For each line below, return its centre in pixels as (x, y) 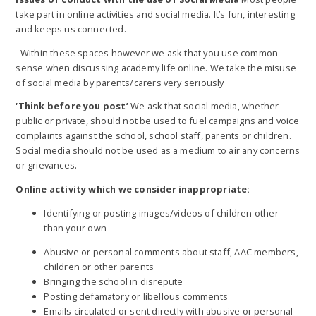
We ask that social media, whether (205, 106)
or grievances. (47, 165)
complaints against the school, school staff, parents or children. (153, 136)
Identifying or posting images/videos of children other (161, 213)
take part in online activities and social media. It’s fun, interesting (155, 14)
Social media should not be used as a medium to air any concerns (158, 151)
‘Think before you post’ (73, 106)
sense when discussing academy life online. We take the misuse (156, 67)
